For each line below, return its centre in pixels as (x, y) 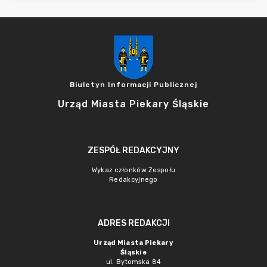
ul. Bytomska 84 (133, 262)
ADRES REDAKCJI (133, 223)
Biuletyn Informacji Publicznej (133, 85)
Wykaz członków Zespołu (133, 170)
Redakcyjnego (133, 180)
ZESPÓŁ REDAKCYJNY (133, 150)
